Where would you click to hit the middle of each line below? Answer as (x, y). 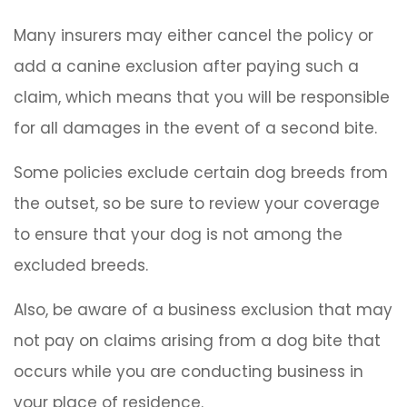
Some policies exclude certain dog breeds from (201, 173)
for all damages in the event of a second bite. (195, 129)
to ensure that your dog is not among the (178, 235)
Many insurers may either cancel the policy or (194, 36)
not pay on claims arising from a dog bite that (197, 341)
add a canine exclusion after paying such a (186, 67)
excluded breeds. (81, 266)
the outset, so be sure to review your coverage (197, 204)
